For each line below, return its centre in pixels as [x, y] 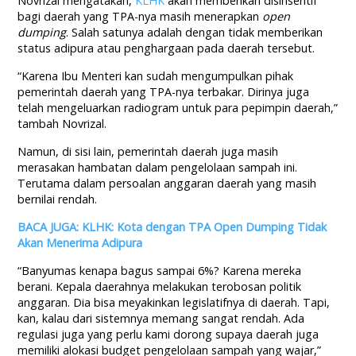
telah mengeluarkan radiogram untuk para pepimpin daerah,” [178, 108]
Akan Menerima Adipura [80, 243]
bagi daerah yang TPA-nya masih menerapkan [140, 17]
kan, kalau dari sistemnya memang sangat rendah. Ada [161, 319]
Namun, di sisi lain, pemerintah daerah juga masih [148, 152]
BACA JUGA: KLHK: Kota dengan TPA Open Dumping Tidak [172, 227]
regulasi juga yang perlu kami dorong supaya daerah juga [168, 335]
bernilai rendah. [58, 199]
